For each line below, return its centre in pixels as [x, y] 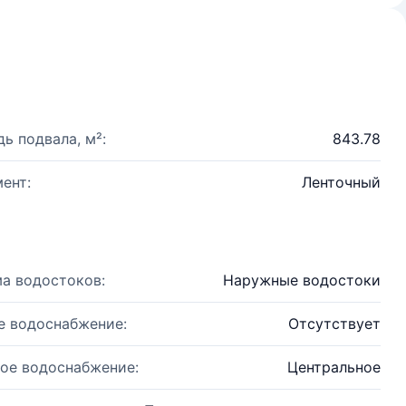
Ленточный [341, 182]
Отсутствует [334, 324]
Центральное [334, 367]
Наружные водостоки [302, 280]
